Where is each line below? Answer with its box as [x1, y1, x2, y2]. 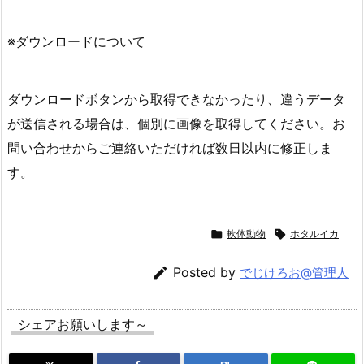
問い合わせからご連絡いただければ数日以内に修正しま [7, 139, 332, 156]
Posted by [173, 263, 240, 280]
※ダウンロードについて [7, 33, 145, 50]
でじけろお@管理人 [240, 264, 349, 280]
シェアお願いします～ [18, 315, 148, 332]
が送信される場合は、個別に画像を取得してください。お [7, 115, 345, 132]
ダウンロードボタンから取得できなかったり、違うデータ [7, 90, 345, 107]
